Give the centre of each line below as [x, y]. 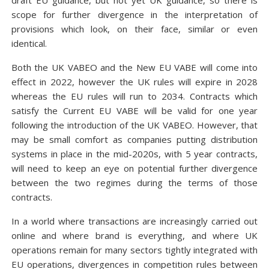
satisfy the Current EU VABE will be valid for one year [134, 110]
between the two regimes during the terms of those [134, 183]
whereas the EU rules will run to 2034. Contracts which [134, 96]
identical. [29, 43]
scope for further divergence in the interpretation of [134, 14]
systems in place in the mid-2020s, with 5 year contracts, [134, 154]
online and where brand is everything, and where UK [134, 235]
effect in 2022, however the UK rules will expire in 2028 [134, 82]
